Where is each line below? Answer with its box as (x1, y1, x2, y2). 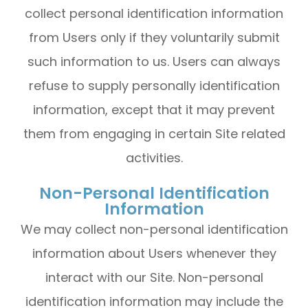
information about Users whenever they (32, 245, 276, 262)
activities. (125, 149, 183, 166)
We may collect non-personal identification (20, 221, 288, 238)
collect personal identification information (25, 5, 283, 22)
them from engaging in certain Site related (23, 125, 285, 142)
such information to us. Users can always (27, 53, 280, 70)
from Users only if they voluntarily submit (28, 29, 280, 46)
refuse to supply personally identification (28, 77, 280, 94)
